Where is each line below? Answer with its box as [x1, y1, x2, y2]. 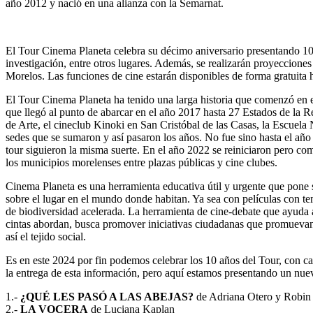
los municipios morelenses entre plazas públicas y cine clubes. [6, 156, 277, 169]
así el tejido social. [6, 231, 86, 243]
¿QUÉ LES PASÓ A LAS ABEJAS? [20, 291, 194, 303]
